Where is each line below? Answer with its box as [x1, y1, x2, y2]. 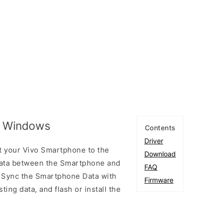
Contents [144, 123, 176, 132]
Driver [144, 136, 163, 145]
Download [144, 149, 176, 158]
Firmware [144, 175, 173, 184]
